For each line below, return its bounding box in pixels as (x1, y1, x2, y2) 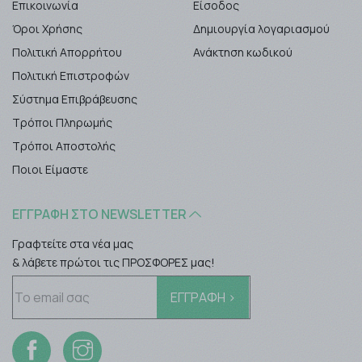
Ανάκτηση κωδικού (193, 44, 293, 61)
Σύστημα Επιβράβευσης (12, 91, 137, 107)
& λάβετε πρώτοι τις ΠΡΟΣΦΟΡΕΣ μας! (12, 255, 215, 271)
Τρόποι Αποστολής (12, 138, 116, 154)
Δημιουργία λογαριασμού (193, 21, 330, 37)
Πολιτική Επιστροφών (12, 68, 129, 84)
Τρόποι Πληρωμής (12, 115, 112, 131)
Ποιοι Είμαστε (12, 162, 88, 178)
